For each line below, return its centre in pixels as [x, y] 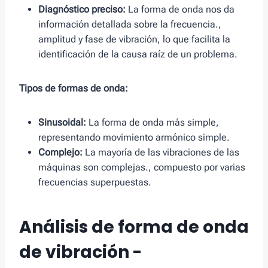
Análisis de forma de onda [134, 227]
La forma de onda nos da [180, 10]
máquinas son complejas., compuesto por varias [142, 167]
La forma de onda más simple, [153, 123]
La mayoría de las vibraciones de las [161, 153]
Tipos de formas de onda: [74, 89]
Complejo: [60, 153]
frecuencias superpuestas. [95, 182]
